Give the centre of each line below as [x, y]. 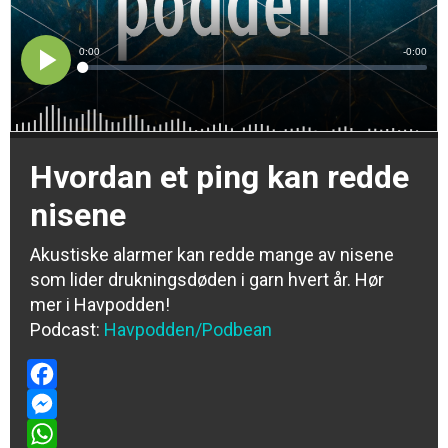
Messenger [72, 433]
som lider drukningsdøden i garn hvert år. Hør [207, 279]
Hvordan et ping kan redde [219, 177]
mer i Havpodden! [100, 304]
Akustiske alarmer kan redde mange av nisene [212, 254]
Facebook [65, 403]
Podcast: [67, 329]
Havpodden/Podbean [188, 329]
